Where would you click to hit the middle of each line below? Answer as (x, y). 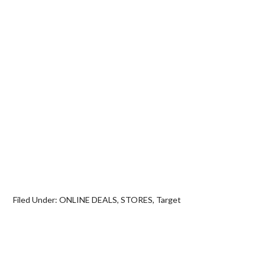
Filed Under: (36, 200)
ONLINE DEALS (88, 200)
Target (169, 200)
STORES (137, 200)
